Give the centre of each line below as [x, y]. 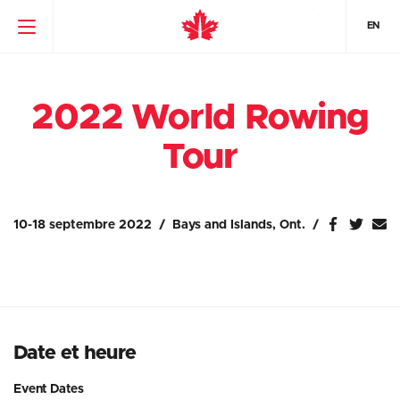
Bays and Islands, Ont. [239, 225]
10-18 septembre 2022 [83, 225]
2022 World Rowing [200, 118]
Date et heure [75, 354]
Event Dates [49, 389]
